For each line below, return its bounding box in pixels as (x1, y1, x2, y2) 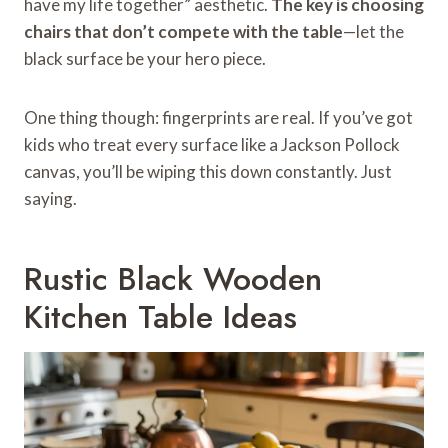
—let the (343, 20, 404, 42)
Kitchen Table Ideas (24, 293, 297, 340)
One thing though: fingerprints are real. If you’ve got (24, 106, 413, 128)
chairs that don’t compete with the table (24, 20, 343, 42)
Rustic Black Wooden (24, 255, 322, 302)
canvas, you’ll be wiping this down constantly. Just (24, 160, 392, 182)
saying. (24, 187, 77, 209)
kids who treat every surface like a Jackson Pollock (24, 133, 400, 155)
